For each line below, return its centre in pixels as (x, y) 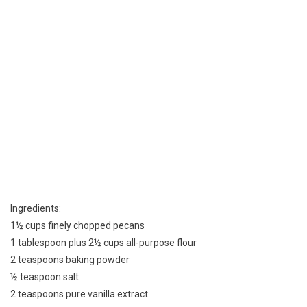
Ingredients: (36, 209)
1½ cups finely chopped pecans (77, 226)
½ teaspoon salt (45, 277)
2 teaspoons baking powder (70, 260)
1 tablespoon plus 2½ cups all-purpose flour (103, 243)
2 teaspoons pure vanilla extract (79, 294)
